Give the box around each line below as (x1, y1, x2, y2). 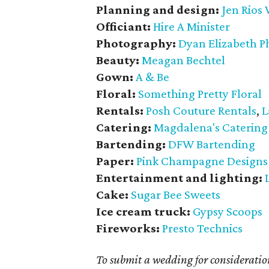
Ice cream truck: (96, 204, 193, 219)
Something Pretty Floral (138, 86, 262, 101)
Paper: (96, 154, 134, 168)
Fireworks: (96, 221, 160, 235)
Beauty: (96, 53, 140, 67)
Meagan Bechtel (142, 53, 226, 67)
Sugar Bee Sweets (131, 187, 221, 202)
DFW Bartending (168, 137, 256, 151)
